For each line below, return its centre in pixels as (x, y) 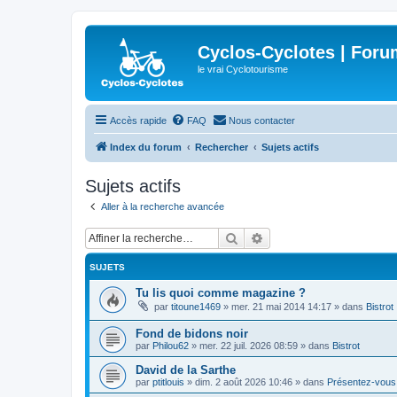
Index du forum (146, 147)
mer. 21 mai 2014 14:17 (281, 306)
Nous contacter (262, 121)
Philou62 (171, 346)
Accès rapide (138, 121)
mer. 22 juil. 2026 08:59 (249, 346)
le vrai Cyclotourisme (243, 69)
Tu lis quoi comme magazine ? (221, 292)
